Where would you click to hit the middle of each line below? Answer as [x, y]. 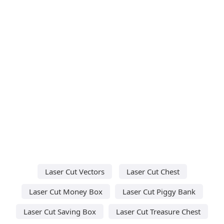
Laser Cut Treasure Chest [158, 211]
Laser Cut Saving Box [60, 211]
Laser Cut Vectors [74, 171]
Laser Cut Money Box [65, 191]
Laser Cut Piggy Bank [159, 191]
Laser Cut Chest [153, 171]
